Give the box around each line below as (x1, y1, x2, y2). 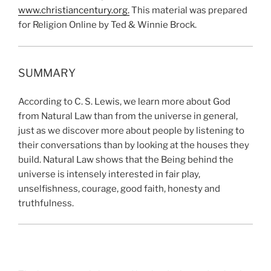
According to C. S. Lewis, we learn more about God (18, 96, 230, 107)
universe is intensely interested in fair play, (18, 168, 200, 180)
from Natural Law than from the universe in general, (18, 110, 238, 122)
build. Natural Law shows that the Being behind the (18, 154, 233, 165)
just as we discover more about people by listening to (18, 125, 244, 136)
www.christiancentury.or (18, 5, 122, 16)
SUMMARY (18, 67, 76, 80)
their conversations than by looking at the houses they (18, 139, 249, 151)
